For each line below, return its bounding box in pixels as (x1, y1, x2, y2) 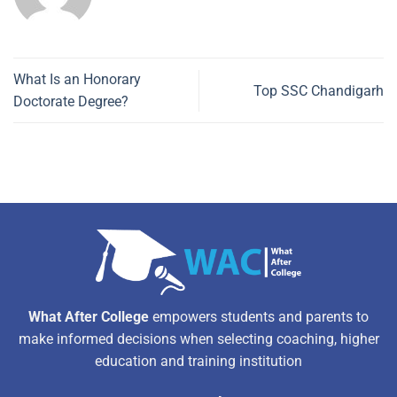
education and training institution (95, 353, 302, 370)
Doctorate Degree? (13, 93, 128, 111)
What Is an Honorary (13, 71, 141, 89)
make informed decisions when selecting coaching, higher (18, 331, 379, 348)
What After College (28, 308, 149, 326)
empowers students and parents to (149, 308, 369, 326)
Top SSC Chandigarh (253, 82, 384, 99)
